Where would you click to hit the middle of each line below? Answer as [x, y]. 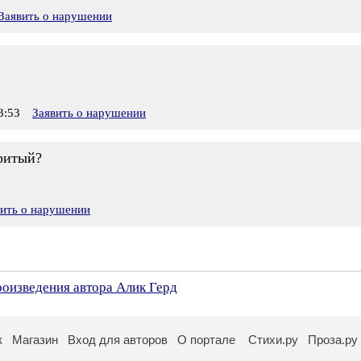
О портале [206, 340]
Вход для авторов [118, 340]
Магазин [35, 340]
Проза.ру [333, 340]
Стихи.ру [273, 340]
